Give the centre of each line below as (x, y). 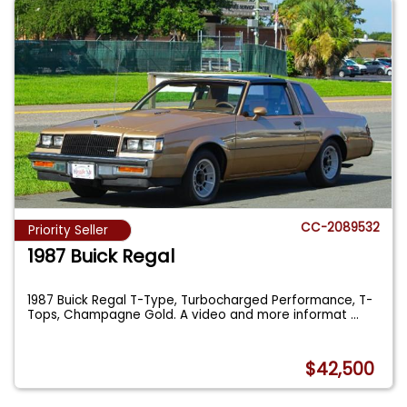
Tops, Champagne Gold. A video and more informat (189, 315)
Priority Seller (68, 231)
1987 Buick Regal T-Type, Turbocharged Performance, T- (200, 301)
